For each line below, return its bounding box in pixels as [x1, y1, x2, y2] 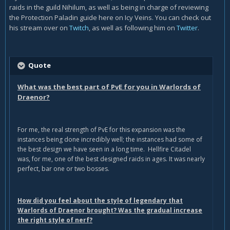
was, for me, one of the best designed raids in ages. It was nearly [17, 155, 205, 164]
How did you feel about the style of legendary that [17, 196, 183, 205]
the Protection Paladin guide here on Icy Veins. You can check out [9, 13, 211, 23]
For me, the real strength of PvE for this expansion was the [17, 125, 185, 135]
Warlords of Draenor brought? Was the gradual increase [17, 206, 202, 215]
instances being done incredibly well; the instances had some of [17, 135, 202, 144]
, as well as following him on [89, 23, 177, 33]
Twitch [69, 23, 89, 33]
